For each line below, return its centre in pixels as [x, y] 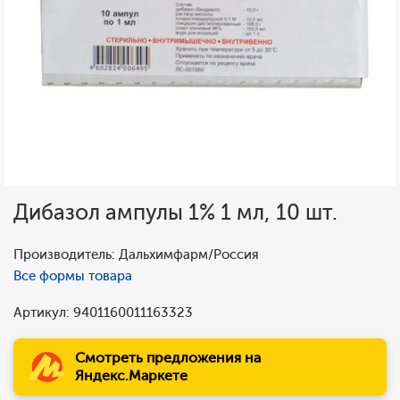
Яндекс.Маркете [131, 375]
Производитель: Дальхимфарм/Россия [136, 254]
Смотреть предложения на [168, 358]
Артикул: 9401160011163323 [103, 312]
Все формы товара [73, 276]
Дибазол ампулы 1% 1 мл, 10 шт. [175, 212]
